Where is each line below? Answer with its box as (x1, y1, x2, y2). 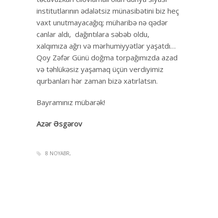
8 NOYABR (45, 149, 70, 157)
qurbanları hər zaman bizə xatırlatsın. (36, 75, 158, 86)
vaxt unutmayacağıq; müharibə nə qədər (36, 17, 168, 27)
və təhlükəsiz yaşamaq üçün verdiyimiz (36, 64, 163, 74)
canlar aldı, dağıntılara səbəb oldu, (36, 29, 149, 39)
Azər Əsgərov (36, 118, 82, 128)
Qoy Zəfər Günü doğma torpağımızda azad (36, 52, 178, 62)
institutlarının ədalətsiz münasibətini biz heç (36, 5, 179, 16)
